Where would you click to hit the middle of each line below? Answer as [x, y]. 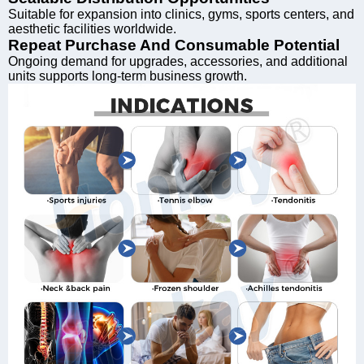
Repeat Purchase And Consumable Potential [174, 45]
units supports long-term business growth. [128, 76]
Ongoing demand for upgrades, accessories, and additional [178, 61]
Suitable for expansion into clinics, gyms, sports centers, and [181, 14]
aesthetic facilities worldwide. [92, 28]
